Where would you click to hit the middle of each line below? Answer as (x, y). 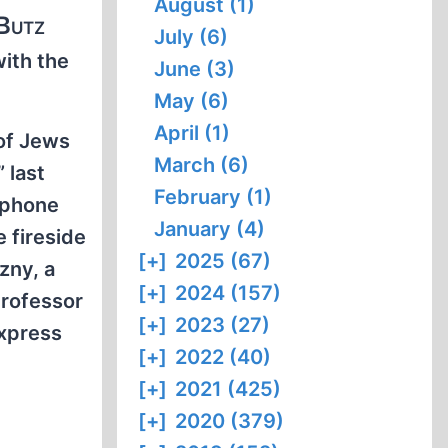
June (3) (195, 69)
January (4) (210, 229)
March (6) (202, 165)
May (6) (192, 101)
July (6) (191, 37)
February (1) (213, 197)
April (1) (192, 133)
